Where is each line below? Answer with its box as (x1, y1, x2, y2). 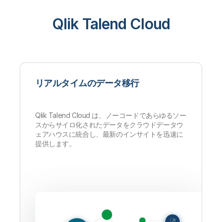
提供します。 (35, 139, 76, 148)
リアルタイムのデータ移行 (35, 78, 139, 89)
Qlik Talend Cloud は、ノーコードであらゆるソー (35, 111, 186, 120)
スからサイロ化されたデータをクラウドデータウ (35, 120, 183, 129)
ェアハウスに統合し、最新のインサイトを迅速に (35, 130, 183, 139)
